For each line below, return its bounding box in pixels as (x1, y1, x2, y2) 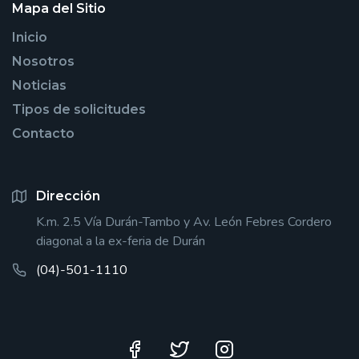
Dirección (36, 188, 100, 204)
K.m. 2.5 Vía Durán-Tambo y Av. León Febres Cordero (36, 212, 332, 231)
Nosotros (12, 53, 75, 69)
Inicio (12, 29, 47, 45)
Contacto (12, 125, 75, 141)
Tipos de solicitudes (12, 101, 146, 117)
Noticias (12, 77, 67, 93)
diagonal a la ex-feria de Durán (36, 232, 205, 250)
